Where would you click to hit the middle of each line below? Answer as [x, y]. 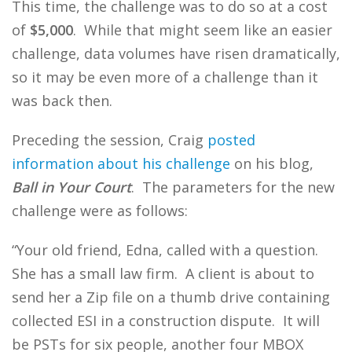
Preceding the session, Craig [110, 140]
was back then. [62, 101]
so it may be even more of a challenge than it [165, 77]
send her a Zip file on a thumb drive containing [171, 297]
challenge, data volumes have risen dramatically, [176, 53]
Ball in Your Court [71, 187]
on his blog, [272, 163]
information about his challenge [121, 163]
